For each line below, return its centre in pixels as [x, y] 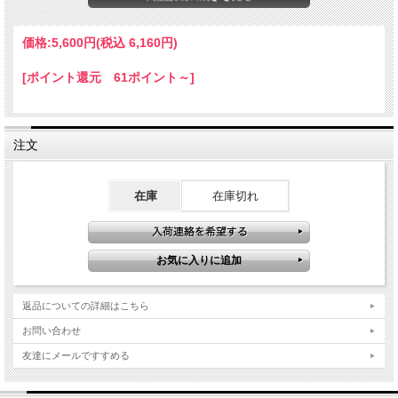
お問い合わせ [52, 330]
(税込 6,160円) [137, 43]
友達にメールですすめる [76, 355]
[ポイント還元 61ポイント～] [108, 77]
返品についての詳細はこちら [86, 306]
